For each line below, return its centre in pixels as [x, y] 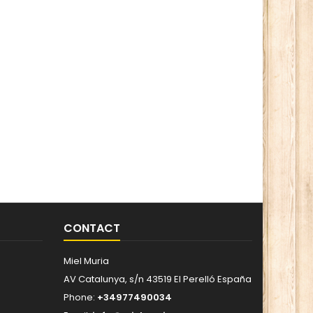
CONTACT [92, 228]
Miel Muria [86, 261]
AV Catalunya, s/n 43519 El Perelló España [158, 279]
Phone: [80, 297]
